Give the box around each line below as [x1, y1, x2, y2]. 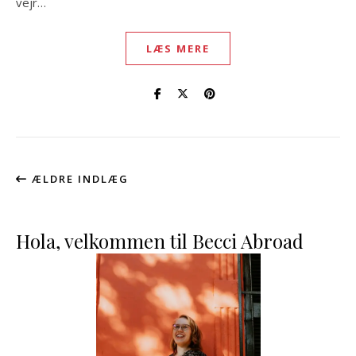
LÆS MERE [146, 41, 210, 56]
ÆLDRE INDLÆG [28, 172, 129, 186]
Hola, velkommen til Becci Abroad [16, 228, 304, 253]
